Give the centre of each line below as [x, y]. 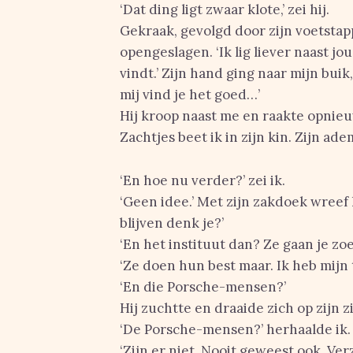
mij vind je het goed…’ [190, 95]
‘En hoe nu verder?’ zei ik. [203, 180]
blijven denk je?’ [172, 223]
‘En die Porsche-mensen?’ [203, 287]
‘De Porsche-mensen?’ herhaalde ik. [235, 329]
